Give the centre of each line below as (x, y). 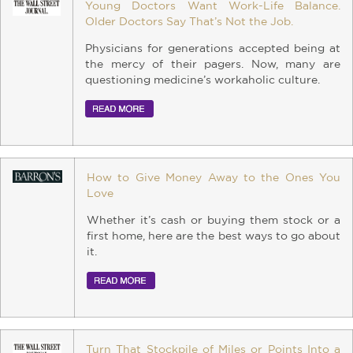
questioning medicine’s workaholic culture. (203, 81)
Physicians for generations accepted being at (213, 49)
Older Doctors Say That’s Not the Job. (189, 22)
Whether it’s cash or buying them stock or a (214, 221)
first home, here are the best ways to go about (214, 237)
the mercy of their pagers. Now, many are (213, 65)
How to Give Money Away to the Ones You (214, 178)
